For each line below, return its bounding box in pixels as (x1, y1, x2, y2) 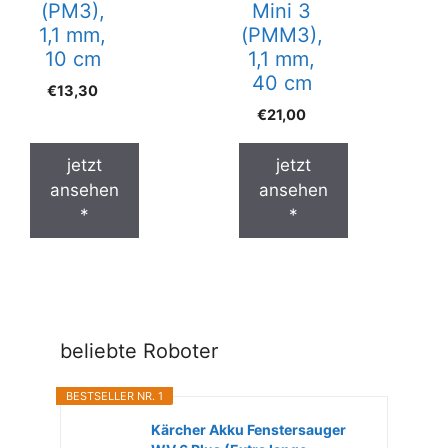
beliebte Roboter (60, 338, 218, 363)
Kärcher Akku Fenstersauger (151, 420, 346, 438)
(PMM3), (240, 23, 323, 48)
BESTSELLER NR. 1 (66, 388, 163, 403)
